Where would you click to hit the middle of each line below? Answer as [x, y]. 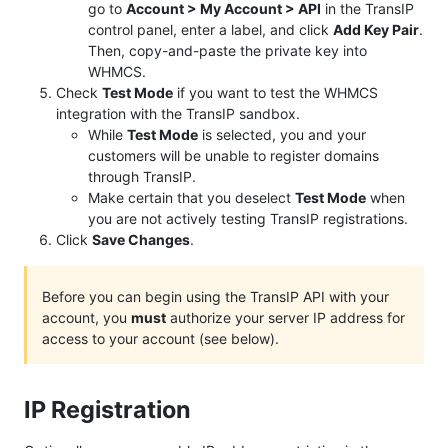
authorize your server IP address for [285, 318]
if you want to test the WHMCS [275, 93]
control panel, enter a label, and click [210, 30]
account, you [86, 318]
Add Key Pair [376, 30]
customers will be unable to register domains [233, 156]
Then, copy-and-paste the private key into [227, 51]
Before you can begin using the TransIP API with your [215, 297]
